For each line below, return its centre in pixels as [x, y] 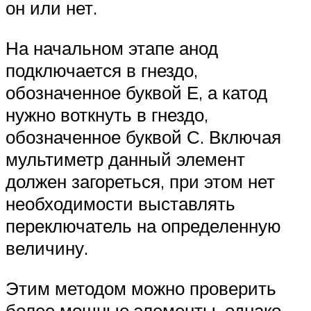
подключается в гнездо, [102, 70]
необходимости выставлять [120, 203]
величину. [47, 247]
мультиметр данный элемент [125, 159]
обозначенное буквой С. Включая [143, 136]
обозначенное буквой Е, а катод [136, 92]
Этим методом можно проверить [141, 288]
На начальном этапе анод [112, 48]
